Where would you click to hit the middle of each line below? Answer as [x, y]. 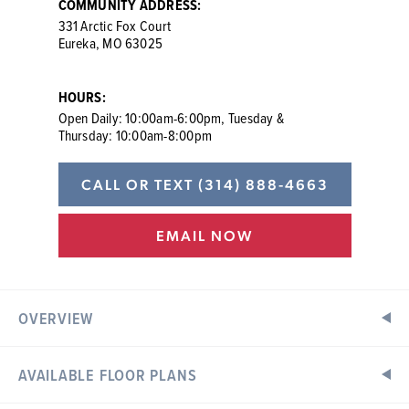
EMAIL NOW [204, 235]
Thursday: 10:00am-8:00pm [135, 135]
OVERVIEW [56, 318]
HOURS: [82, 97]
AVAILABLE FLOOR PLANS [108, 375]
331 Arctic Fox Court [115, 26]
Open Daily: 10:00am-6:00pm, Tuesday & [171, 118]
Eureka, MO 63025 [110, 43]
